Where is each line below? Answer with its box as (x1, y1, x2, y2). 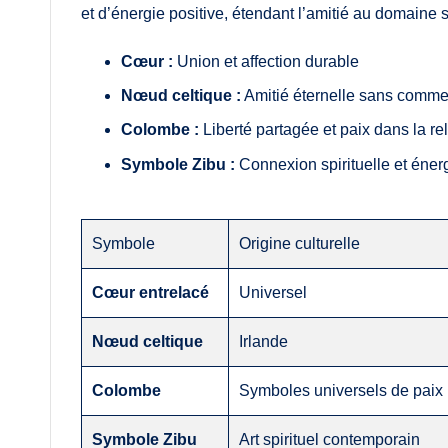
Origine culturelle (239, 234, 361, 252)
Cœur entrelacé (92, 283, 210, 301)
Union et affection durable (173, 52, 359, 70)
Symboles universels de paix (239, 381, 444, 399)
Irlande (239, 332, 289, 350)
